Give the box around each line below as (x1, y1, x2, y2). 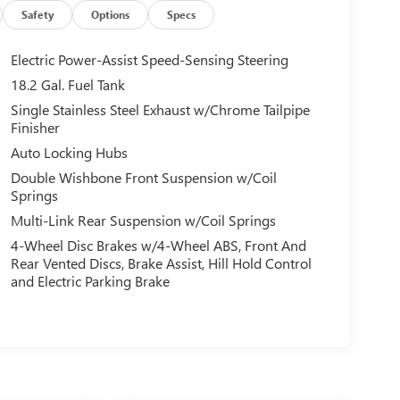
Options (91, 6, 130, 21)
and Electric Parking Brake (10, 271, 170, 291)
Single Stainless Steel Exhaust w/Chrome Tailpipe (10, 100, 310, 120)
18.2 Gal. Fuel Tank (10, 75, 125, 95)
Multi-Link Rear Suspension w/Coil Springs (10, 211, 276, 230)
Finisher (10, 118, 60, 137)
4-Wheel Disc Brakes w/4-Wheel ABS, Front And (10, 236, 306, 255)
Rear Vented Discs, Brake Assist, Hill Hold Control (10, 254, 312, 273)
